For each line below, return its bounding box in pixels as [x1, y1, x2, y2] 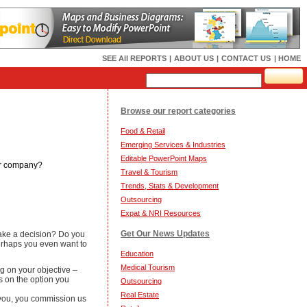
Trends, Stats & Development [121, 182, 219, 190]
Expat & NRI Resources [121, 209, 201, 217]
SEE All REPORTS [102, 54, 167, 62]
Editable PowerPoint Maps [121, 154, 207, 162]
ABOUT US [174, 54, 214, 62]
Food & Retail [121, 127, 165, 135]
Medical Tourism [121, 263, 175, 271]
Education [121, 249, 153, 258]
